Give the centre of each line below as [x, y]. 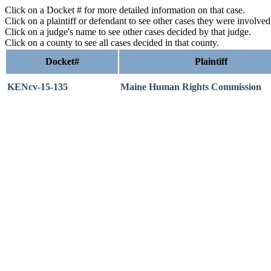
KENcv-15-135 [38, 87]
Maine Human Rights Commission [191, 87]
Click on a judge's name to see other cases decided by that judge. [128, 32]
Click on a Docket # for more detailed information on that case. [125, 10]
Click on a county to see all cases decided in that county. [112, 43]
